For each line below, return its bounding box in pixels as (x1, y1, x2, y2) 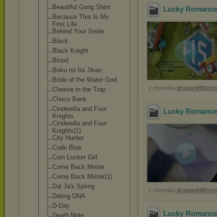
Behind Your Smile (52, 28, 104, 35)
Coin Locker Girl (52, 154, 97, 161)
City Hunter (52, 134, 84, 141)
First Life (52, 20, 77, 28)
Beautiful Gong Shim (52, 3, 110, 11)
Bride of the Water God (52, 76, 117, 83)
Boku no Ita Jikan (52, 66, 102, 74)
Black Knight (52, 47, 88, 54)
